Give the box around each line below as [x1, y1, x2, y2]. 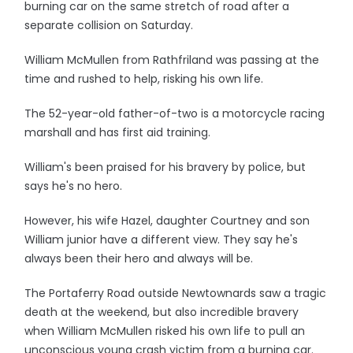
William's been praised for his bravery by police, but [24, 159, 307, 175]
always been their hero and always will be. [24, 251, 254, 266]
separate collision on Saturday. [24, 17, 194, 33]
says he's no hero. [24, 178, 123, 194]
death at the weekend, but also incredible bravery [24, 304, 299, 320]
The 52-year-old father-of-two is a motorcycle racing [24, 106, 325, 121]
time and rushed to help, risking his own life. [24, 71, 264, 87]
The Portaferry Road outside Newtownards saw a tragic [24, 285, 327, 301]
